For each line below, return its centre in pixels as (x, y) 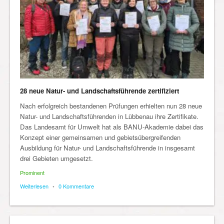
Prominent (32, 172)
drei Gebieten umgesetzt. (56, 158)
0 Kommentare (76, 186)
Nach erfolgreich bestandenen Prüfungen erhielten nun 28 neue (111, 106)
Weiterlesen (34, 186)
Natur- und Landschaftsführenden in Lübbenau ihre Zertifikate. (109, 116)
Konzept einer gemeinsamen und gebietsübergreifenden (100, 137)
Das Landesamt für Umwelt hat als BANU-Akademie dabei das (112, 127)
